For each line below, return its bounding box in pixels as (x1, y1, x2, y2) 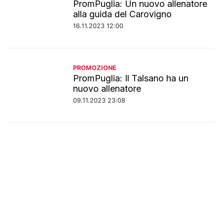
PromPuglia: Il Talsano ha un (73, 73, 189, 83)
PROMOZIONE (73, 64, 117, 72)
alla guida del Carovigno (73, 8, 172, 19)
